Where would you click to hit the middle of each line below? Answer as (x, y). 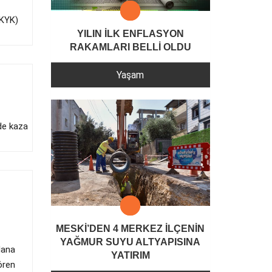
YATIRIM (130, 256)
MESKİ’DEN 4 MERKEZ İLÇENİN (131, 229)
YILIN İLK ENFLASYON (130, 33)
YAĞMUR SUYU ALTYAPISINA (131, 242)
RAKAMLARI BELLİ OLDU (130, 47)
